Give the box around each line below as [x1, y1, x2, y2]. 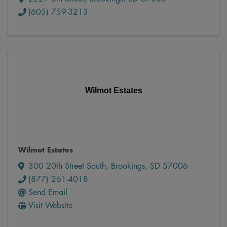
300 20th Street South [28, 162, 106, 170]
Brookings [111, 162, 145, 170]
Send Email [28, 188, 67, 197]
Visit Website [28, 201, 72, 210]
